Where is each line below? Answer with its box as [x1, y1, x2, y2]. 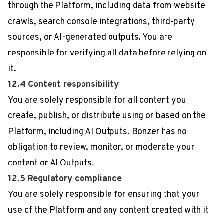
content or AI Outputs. [8, 158, 94, 169]
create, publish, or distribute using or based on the [8, 110, 206, 122]
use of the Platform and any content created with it [8, 205, 209, 216]
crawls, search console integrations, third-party [8, 16, 195, 27]
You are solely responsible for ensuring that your [8, 189, 200, 200]
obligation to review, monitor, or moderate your [8, 142, 194, 153]
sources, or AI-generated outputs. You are [8, 32, 172, 43]
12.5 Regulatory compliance [8, 173, 122, 185]
